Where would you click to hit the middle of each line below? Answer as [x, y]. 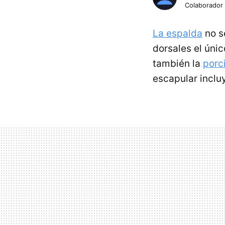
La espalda [178, 33]
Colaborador [204, 5]
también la [178, 64]
